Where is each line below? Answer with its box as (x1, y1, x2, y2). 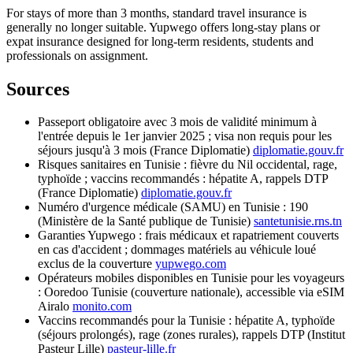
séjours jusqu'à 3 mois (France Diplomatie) (38, 143, 250, 158)
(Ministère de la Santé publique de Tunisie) (38, 214, 251, 229)
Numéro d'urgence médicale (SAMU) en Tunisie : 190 (38, 200, 308, 214)
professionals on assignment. (6, 48, 148, 62)
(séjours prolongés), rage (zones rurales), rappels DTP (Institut (38, 328, 345, 342)
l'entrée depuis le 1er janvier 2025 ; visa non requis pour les (38, 129, 332, 143)
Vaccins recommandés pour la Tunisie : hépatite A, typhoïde (38, 314, 335, 328)
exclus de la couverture (38, 257, 152, 271)
